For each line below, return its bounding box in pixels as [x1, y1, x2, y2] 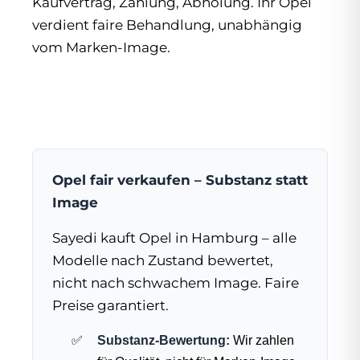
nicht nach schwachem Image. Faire [52, 274, 299, 291]
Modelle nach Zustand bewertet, [52, 252, 273, 268]
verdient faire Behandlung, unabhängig [32, 16, 302, 33]
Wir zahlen [230, 333, 294, 347]
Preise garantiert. [52, 297, 169, 313]
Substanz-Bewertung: [97, 333, 230, 347]
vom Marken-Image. [32, 39, 170, 55]
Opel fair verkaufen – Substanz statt [52, 171, 308, 188]
